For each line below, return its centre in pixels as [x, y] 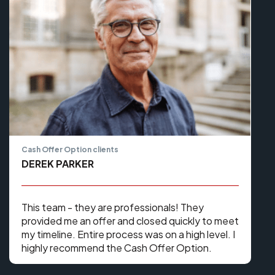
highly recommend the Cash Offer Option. [117, 248]
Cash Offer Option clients [70, 150]
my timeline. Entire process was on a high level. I [128, 234]
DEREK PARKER [58, 164]
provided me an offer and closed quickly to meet [130, 221]
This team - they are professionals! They [113, 207]
